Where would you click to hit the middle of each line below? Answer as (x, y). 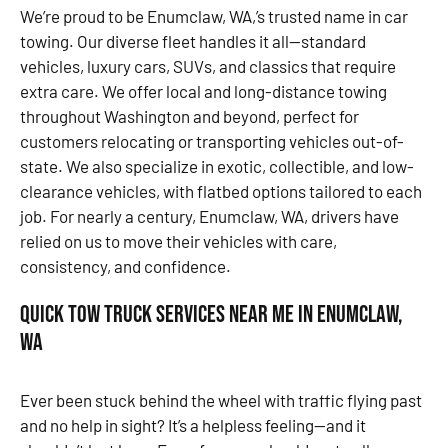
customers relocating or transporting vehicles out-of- (212, 141)
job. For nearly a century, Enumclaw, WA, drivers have (209, 216)
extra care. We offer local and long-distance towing (203, 91)
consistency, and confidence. (125, 266)
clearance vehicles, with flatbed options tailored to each (221, 191)
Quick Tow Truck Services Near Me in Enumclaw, (211, 315)
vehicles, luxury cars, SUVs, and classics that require (208, 66)
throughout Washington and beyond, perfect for (189, 116)
